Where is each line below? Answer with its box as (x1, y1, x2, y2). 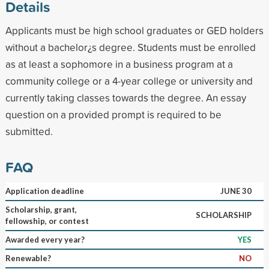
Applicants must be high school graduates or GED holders (5, 23, 264, 37)
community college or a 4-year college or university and (5, 73, 253, 88)
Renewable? (5, 253, 51, 263)
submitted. (5, 124, 53, 138)
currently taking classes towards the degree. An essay (5, 90, 246, 104)
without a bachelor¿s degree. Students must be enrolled (5, 40, 256, 54)
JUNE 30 (220, 186, 252, 196)
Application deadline (5, 186, 84, 196)
